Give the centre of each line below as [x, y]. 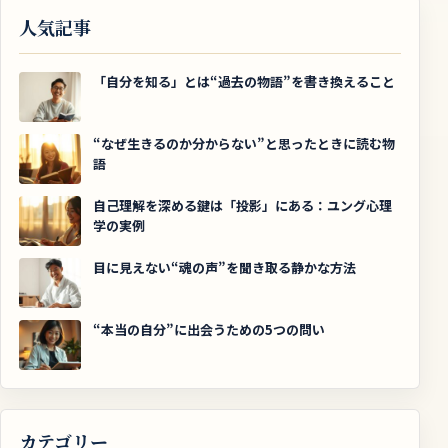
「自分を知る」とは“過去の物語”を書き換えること [244, 82]
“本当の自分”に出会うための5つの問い [209, 330]
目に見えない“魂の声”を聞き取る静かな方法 [224, 268]
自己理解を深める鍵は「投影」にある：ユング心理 [242, 206]
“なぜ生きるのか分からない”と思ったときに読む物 [244, 144]
